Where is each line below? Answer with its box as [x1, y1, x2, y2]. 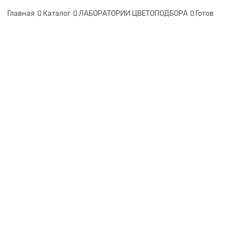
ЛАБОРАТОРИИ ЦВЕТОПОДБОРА [78, 9, 188, 17]
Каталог [42, 9, 71, 17]
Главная [7, 9, 35, 17]
